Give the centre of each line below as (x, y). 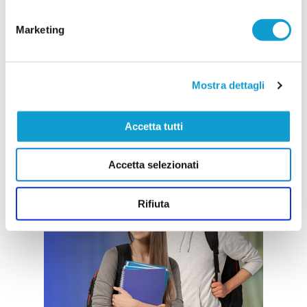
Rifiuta (153, 204)
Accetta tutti (153, 126)
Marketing (40, 29)
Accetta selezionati (153, 164)
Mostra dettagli (229, 85)
